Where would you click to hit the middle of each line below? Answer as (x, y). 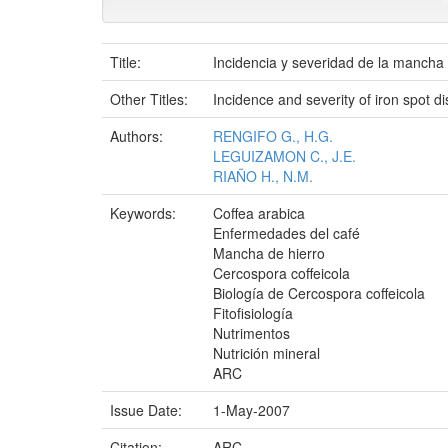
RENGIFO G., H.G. (273, 136)
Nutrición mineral (266, 353)
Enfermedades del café (286, 233)
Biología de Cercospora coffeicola (319, 293)
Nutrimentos (251, 333)
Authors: (138, 136)
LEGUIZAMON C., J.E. (284, 156)
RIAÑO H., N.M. (263, 176)
